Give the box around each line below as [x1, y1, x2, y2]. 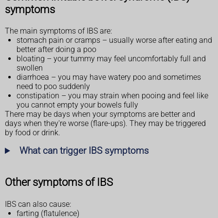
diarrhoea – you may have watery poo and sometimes [17, 73, 201, 82]
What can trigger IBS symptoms [19, 145, 149, 157]
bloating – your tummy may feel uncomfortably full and [17, 54, 206, 64]
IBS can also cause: [5, 199, 71, 209]
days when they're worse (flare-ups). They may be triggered [5, 119, 206, 128]
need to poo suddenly [17, 82, 90, 91]
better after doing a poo [17, 45, 96, 54]
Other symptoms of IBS [5, 176, 113, 189]
